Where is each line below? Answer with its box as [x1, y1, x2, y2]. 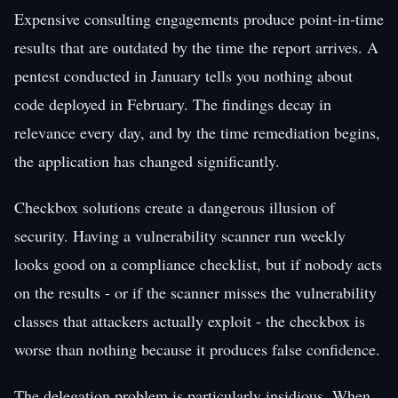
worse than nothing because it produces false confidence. [14, 338, 380, 360]
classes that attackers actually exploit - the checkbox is [14, 309, 365, 331]
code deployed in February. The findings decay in [14, 92, 331, 115]
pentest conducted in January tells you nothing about [14, 64, 353, 86]
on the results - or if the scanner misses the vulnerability [14, 281, 377, 303]
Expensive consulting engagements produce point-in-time [14, 7, 384, 29]
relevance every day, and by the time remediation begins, [14, 121, 380, 143]
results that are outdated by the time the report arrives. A [14, 36, 378, 58]
